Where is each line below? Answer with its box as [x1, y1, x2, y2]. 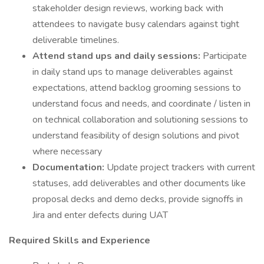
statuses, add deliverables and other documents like [32, 177, 246, 190]
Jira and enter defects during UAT [32, 209, 168, 222]
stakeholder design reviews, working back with [32, 2, 223, 15]
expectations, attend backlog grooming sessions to [32, 81, 241, 94]
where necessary [32, 145, 102, 158]
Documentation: [32, 161, 107, 174]
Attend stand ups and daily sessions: [32, 49, 203, 62]
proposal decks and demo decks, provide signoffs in [32, 193, 243, 206]
